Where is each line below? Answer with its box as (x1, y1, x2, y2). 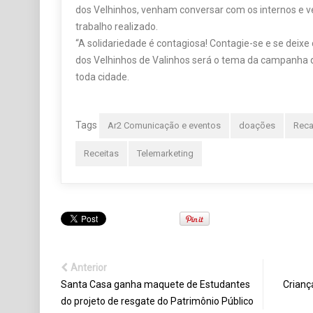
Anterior (71, 262, 107, 274)
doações (239, 120, 275, 131)
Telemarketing (137, 148, 194, 159)
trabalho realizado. (75, 21, 158, 33)
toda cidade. (75, 71, 129, 83)
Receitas (84, 148, 119, 159)
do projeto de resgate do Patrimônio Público (61, 296, 254, 307)
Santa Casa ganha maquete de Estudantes (61, 279, 250, 291)
